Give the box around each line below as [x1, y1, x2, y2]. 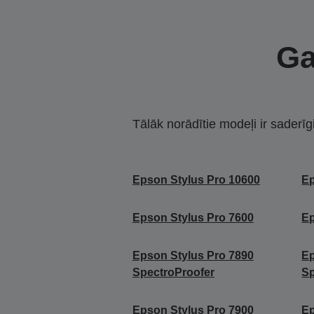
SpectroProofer [132, 266, 214, 279]
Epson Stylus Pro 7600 [132, 212, 254, 224]
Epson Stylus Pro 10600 [132, 174, 260, 186]
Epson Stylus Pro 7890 [132, 250, 254, 262]
